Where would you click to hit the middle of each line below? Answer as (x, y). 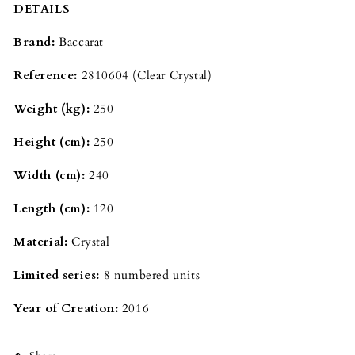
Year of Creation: (68, 308)
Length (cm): (53, 208)
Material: (42, 241)
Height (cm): (52, 141)
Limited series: (59, 275)
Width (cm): (50, 175)
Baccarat (80, 42)
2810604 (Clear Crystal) (145, 75)
